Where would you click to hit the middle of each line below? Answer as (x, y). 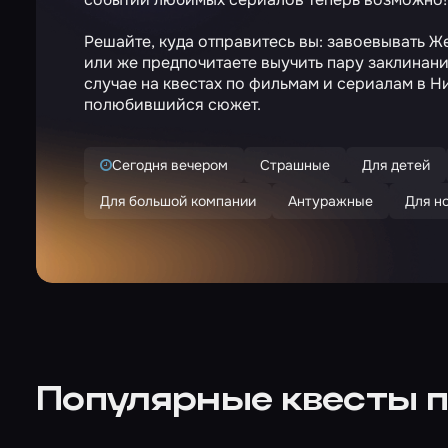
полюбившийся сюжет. (172, 104)
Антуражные (330, 201)
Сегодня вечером (170, 165)
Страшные (295, 165)
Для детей (396, 165)
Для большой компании (178, 201)
